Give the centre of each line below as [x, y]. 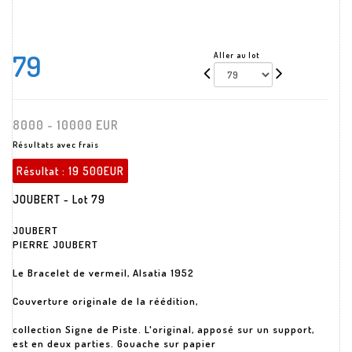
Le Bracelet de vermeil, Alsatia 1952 [103, 273]
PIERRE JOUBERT [55, 244]
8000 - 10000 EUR [66, 125]
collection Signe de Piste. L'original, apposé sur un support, [163, 329]
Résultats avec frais [56, 145]
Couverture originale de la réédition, [105, 301]
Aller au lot [237, 55]
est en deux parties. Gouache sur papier [114, 343]
